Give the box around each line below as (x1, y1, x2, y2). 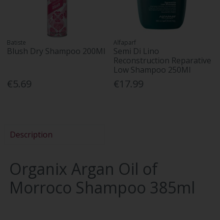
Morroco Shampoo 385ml (9, 176, 195, 198)
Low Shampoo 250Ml (113, 64, 191, 76)
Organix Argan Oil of (9, 158, 158, 179)
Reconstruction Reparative (113, 55, 212, 66)
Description (9, 129, 53, 140)
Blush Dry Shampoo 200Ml (7, 46, 106, 57)
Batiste (7, 38, 27, 47)
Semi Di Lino (113, 46, 160, 57)
